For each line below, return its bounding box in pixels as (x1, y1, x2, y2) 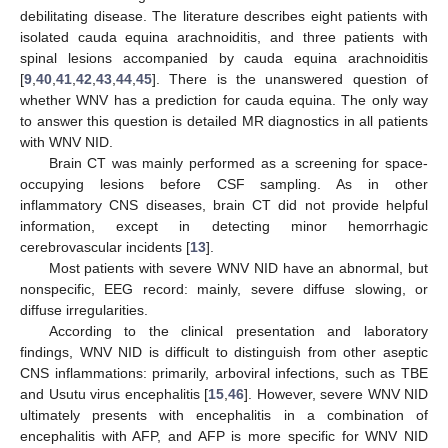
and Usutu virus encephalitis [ (20, 385, 208, 402)
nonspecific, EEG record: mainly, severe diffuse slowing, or (20, 280, 428, 297)
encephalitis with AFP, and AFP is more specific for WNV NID (20, 427, 428, 444)
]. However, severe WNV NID (244, 385, 428, 402)
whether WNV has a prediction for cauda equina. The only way (20, 91, 428, 108)
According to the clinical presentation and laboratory (48, 322, 428, 339)
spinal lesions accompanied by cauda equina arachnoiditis (20, 49, 428, 66)
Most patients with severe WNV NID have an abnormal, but (48, 259, 428, 276)
